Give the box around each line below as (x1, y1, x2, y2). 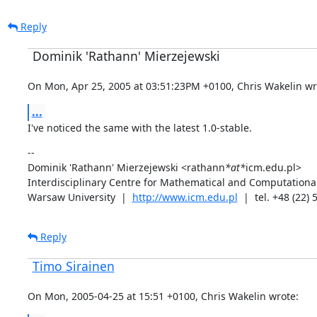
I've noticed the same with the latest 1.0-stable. (27, 120, 252, 134)
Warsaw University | (27, 190, 132, 204)
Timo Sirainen (32, 257, 115, 275)
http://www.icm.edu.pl (132, 190, 238, 204)
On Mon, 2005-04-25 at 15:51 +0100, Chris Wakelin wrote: (27, 289, 299, 303)
